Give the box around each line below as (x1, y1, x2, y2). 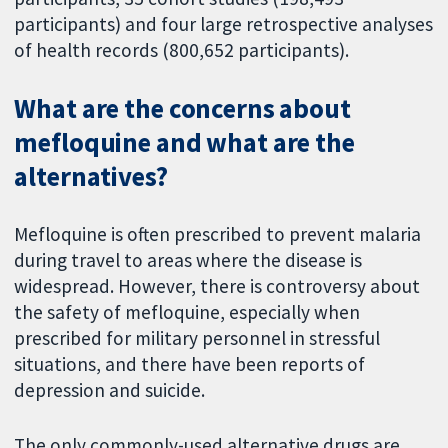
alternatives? (14, 160, 168, 194)
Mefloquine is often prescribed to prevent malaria (14, 222, 422, 247)
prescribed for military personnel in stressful (14, 326, 381, 351)
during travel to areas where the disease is (14, 248, 363, 273)
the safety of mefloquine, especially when (14, 300, 361, 325)
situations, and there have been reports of (14, 352, 366, 377)
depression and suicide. (14, 378, 206, 403)
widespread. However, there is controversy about (14, 274, 421, 299)
